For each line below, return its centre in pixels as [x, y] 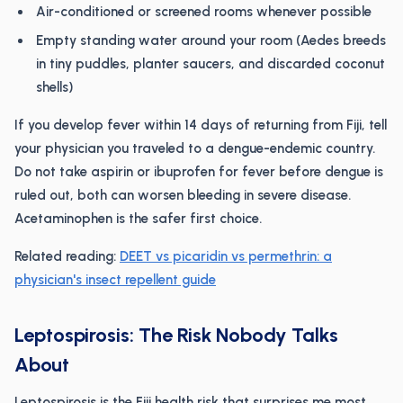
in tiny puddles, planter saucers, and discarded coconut [210, 64]
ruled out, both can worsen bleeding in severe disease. [183, 195]
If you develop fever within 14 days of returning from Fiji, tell [201, 125]
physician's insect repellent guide [115, 280]
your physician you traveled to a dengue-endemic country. [195, 148]
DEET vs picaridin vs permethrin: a [226, 256]
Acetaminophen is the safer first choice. [138, 219]
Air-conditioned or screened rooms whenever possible [204, 12]
